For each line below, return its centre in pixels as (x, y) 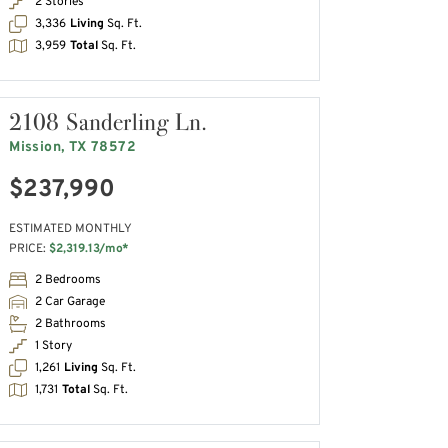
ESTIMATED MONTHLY (71, 229)
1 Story (54, 345)
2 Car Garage (70, 301)
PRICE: (29, 249)
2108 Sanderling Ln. (108, 121)
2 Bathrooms (71, 323)
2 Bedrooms (68, 279)
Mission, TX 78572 (72, 147)
